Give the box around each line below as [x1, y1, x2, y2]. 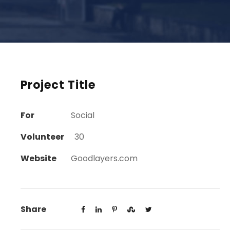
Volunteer [20, 131, 64, 143]
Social [70, 109, 94, 122]
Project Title [20, 77, 95, 93]
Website [20, 152, 56, 165]
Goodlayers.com [70, 152, 138, 165]
